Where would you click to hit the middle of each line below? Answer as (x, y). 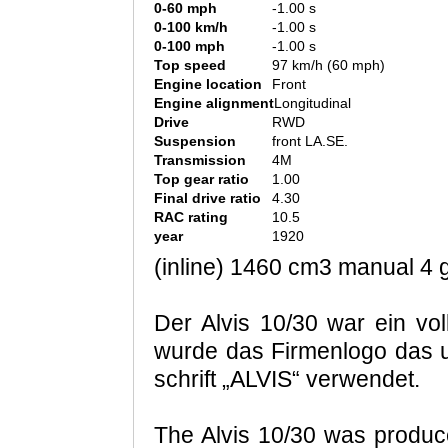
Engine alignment (214, 103)
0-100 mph (189, 46)
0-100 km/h (191, 27)
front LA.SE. (310, 141)
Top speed (190, 65)
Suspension (195, 141)
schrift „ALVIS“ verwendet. (287, 379)
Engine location (208, 84)
